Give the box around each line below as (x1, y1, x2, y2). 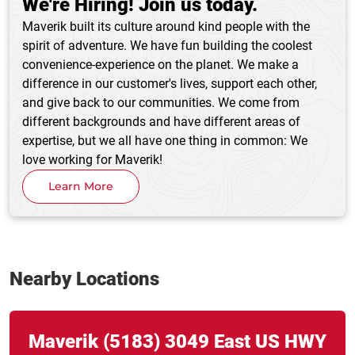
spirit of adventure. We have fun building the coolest (22, 37, 312, 53)
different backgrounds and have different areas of (22, 113, 300, 129)
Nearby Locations (10, 267, 159, 290)
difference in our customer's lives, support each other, (22, 75, 317, 91)
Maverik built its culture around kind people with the (22, 18, 310, 34)
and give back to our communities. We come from (22, 94, 300, 110)
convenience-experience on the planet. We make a (22, 56, 299, 72)
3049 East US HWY (165, 330, 326, 353)
